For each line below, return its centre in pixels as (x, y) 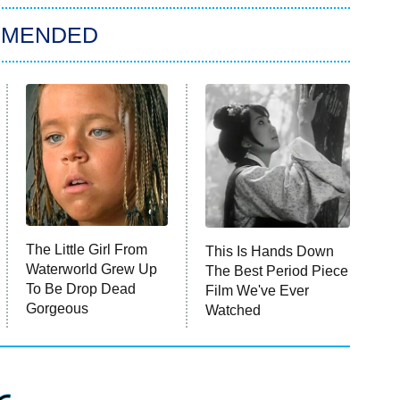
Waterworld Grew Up (92, 270)
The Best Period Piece (277, 271)
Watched (233, 311)
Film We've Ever (258, 291)
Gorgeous (58, 309)
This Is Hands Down (270, 252)
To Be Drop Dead (81, 289)
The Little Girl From (87, 250)
